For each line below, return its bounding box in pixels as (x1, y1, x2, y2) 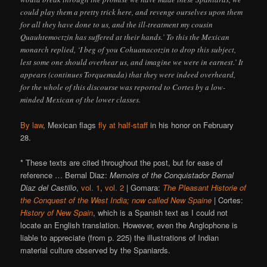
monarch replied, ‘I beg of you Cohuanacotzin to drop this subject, (20, 44, 237, 55)
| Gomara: (124, 181, 163, 193)
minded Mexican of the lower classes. (20, 94, 141, 105)
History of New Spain (20, 206, 94, 218)
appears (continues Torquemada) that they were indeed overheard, (20, 69, 236, 80)
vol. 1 (81, 181, 101, 193)
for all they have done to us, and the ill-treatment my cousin (20, 18, 213, 30)
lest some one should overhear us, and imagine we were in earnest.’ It (20, 56, 244, 67)
